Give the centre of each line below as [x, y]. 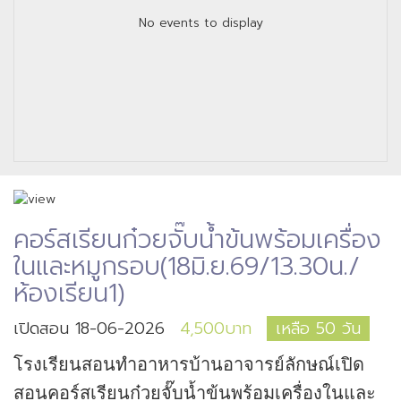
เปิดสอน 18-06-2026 [89, 328]
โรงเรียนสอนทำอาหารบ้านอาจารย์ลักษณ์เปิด [189, 364]
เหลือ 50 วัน [318, 328]
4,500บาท [216, 328]
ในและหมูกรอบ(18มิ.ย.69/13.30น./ [187, 266]
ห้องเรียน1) [69, 293]
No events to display [200, 23]
